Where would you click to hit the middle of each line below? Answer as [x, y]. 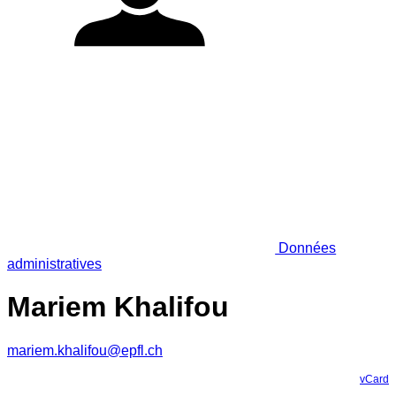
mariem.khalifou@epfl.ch [85, 350]
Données [306, 247]
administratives [54, 263]
